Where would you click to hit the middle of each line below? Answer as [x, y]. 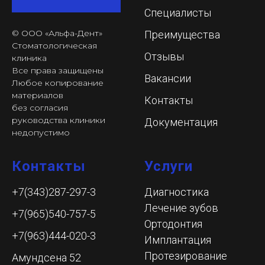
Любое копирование [58, 83]
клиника [29, 58]
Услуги [169, 166]
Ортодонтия [173, 224]
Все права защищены [58, 70]
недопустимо [41, 132]
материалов [38, 95]
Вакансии [168, 78]
